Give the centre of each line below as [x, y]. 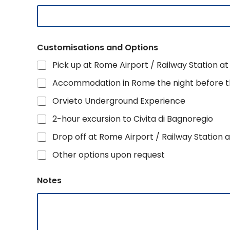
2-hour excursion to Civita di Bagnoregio [133, 119]
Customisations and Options [98, 47]
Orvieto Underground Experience [119, 101]
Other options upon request [109, 155]
